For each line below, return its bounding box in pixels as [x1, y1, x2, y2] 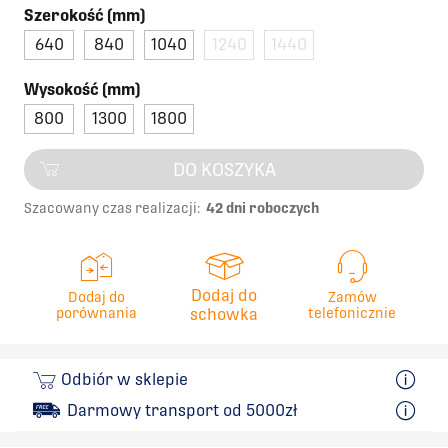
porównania [55, 304, 137, 321]
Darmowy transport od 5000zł [67, 400, 297, 420]
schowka [190, 304, 258, 324]
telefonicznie [308, 304, 396, 321]
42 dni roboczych [206, 199, 319, 216]
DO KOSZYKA [172, 158, 276, 180]
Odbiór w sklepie [61, 369, 188, 389]
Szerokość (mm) [24, 5, 145, 25]
